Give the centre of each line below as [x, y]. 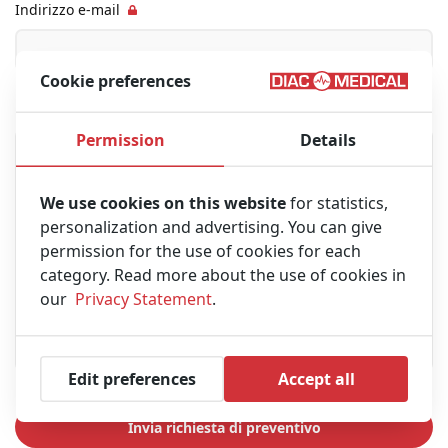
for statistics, [337, 202]
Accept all [316, 379]
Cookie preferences [115, 80]
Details [328, 139]
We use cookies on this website [163, 202]
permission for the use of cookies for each [200, 250]
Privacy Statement [143, 298]
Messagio [47, 112]
